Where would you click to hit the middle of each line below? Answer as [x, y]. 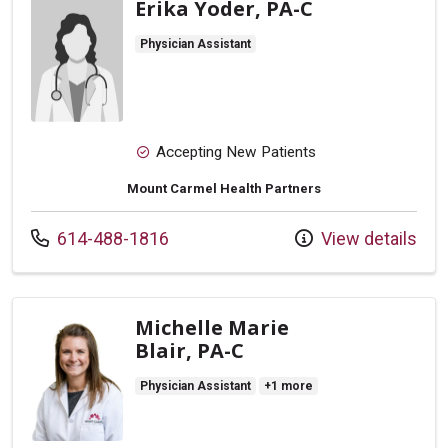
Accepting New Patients [235, 151]
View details [367, 238]
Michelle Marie [212, 327]
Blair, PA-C [189, 350]
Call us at [66, 237]
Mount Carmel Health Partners [224, 188]
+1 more [288, 385]
